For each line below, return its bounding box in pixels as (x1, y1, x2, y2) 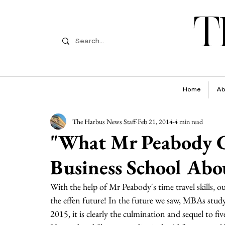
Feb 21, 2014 (138, 117, 173, 126)
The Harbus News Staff (72, 117, 136, 126)
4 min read (174, 117, 203, 126)
